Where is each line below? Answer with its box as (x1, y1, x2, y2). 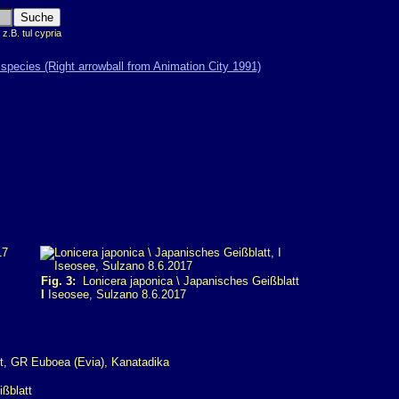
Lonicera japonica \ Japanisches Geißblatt (76, 274, 299, 288)
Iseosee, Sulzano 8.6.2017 (45, 288, 186, 301)
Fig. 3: (41, 274, 76, 288)
